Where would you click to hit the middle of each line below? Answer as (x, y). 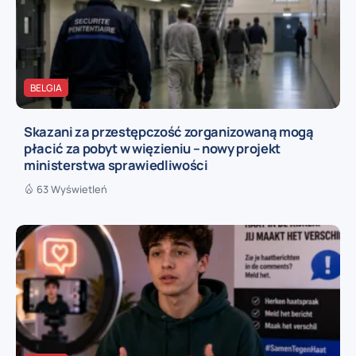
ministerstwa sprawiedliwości (116, 164)
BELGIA (46, 87)
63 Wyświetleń (72, 189)
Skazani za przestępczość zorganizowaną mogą (169, 131)
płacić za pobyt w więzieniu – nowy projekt (153, 148)
